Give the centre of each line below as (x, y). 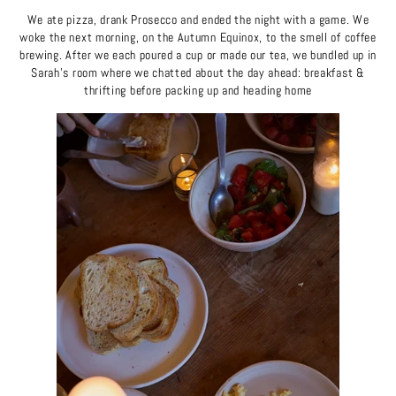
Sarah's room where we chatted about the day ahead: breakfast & (198, 72)
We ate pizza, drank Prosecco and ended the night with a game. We (198, 19)
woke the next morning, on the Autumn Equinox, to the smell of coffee (198, 37)
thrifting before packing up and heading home (198, 90)
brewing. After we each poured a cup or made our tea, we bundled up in (198, 55)
